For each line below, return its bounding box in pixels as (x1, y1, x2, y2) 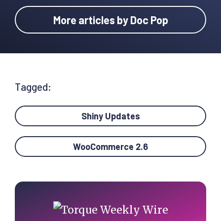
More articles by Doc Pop (53, 13, 168, 27)
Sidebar (14, 197, 72, 219)
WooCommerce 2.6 (73, 141, 148, 152)
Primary (14, 180, 74, 201)
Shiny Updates (81, 110, 140, 122)
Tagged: (15, 80, 51, 93)
